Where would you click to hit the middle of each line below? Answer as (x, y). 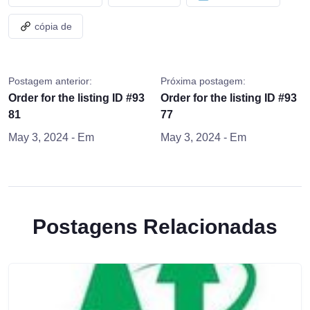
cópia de (53, 26)
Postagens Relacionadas (155, 227)
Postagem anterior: (50, 81)
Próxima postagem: (203, 81)
